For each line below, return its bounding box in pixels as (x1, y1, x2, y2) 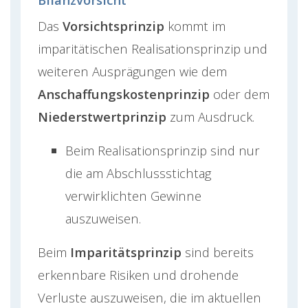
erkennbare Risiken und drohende (38, 266, 239, 284)
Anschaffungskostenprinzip (38, 85, 213, 103)
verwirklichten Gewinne (65, 187, 201, 205)
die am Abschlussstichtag (65, 164, 211, 182)
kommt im (168, 17, 225, 35)
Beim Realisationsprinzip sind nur (65, 142, 260, 159)
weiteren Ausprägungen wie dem (38, 63, 227, 80)
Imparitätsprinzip (70, 243, 185, 261)
